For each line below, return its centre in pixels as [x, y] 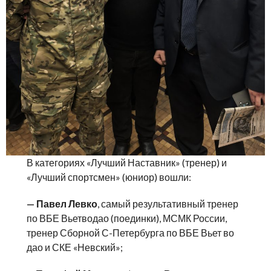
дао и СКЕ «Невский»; [75, 247]
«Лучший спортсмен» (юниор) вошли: [109, 177]
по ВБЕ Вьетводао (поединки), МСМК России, [127, 218]
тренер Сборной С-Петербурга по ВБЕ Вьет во [131, 233]
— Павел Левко [62, 204]
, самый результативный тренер [168, 204]
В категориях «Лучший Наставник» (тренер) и [127, 163]
